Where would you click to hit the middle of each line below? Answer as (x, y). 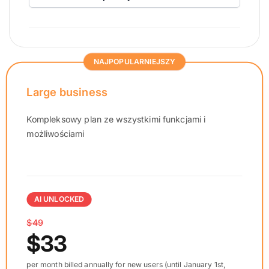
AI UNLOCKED (59, 199)
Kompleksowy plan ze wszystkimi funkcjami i (116, 119)
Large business (67, 92)
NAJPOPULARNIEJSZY (134, 61)
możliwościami (56, 134)
